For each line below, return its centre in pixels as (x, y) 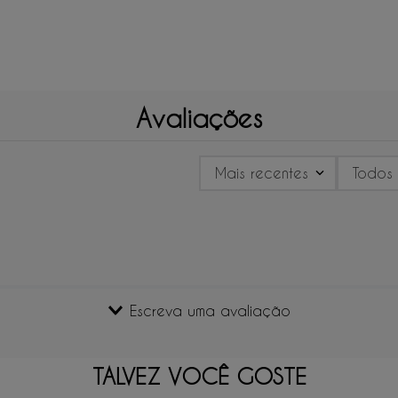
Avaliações (199, 118)
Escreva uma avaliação (210, 310)
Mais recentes (262, 173)
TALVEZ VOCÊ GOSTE (199, 376)
